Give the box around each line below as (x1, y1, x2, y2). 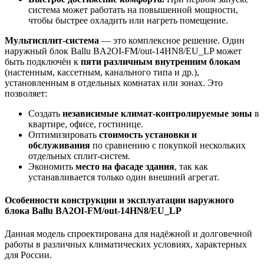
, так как (174, 161, 208, 171)
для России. (5, 250, 52, 260)
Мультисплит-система (5, 35, 99, 45)
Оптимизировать (28, 129, 99, 140)
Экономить (28, 161, 75, 171)
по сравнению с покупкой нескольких (90, 140, 246, 150)
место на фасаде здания (75, 161, 174, 171)
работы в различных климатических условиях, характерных (5, 239, 247, 250)
